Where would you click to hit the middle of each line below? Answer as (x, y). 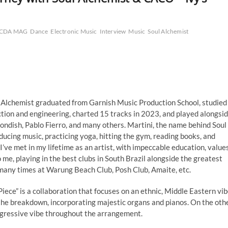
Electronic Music (74, 31)
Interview (113, 31)
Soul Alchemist (168, 31)
